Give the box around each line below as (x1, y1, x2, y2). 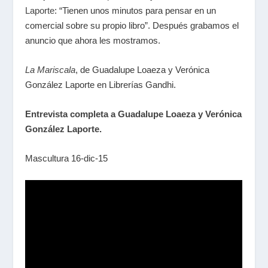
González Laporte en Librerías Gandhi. (25, 80, 176, 90)
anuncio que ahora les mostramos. (25, 35, 161, 45)
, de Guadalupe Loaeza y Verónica (75, 65, 210, 75)
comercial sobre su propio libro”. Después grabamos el (25, 20, 239, 31)
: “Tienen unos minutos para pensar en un (54, 5, 217, 16)
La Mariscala (25, 65, 76, 75)
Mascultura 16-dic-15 (25, 153, 108, 163)
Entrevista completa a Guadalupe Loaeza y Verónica (25, 109, 242, 119)
